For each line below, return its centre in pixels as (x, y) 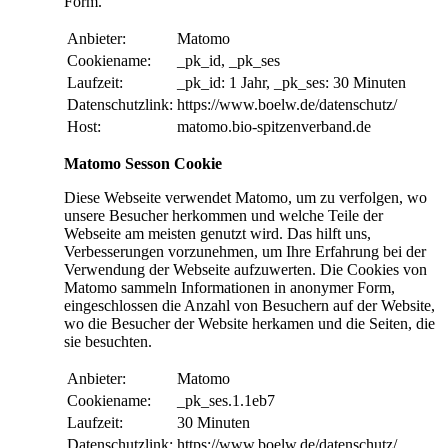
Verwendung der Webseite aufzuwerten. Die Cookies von (245, 270)
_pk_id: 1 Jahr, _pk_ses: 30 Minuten (291, 83)
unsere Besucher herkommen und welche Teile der (223, 216)
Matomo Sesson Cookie (143, 164)
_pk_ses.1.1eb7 (226, 401)
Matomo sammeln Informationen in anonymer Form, (229, 288)
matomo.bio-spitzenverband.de (274, 127)
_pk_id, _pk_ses (228, 61)
